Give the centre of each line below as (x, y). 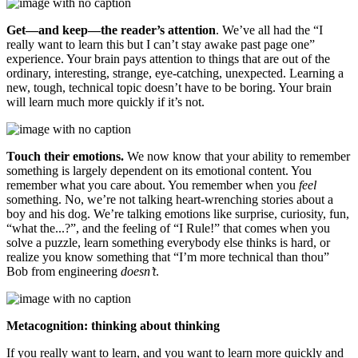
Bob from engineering (64, 271)
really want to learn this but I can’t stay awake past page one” (161, 44)
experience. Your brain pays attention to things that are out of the (168, 58)
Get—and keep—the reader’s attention (111, 30)
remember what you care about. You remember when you (153, 185)
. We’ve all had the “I (269, 30)
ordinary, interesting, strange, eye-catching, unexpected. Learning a (175, 73)
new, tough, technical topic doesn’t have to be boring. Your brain (169, 87)
